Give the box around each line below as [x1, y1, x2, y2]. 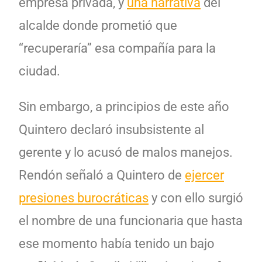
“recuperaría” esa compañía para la [19, 40, 216, 56]
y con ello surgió [149, 190, 243, 205]
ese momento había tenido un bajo [19, 236, 215, 251]
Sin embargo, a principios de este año [19, 99, 229, 114]
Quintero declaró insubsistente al [19, 122, 204, 137]
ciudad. [19, 63, 63, 78]
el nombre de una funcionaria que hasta [19, 213, 243, 228]
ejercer [185, 167, 224, 182]
